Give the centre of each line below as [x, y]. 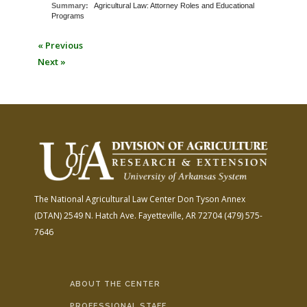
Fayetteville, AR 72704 [179, 215]
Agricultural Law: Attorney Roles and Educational [174, 6]
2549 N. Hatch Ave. [99, 215]
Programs [68, 16]
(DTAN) [48, 215]
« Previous [60, 46]
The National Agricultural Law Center [105, 199]
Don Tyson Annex [210, 199]
